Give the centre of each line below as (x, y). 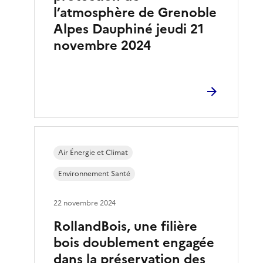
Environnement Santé (95, 173)
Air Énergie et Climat (93, 152)
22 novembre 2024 (85, 203)
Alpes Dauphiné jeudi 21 (129, 29)
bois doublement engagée (134, 242)
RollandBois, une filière (126, 226)
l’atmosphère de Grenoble (135, 12)
